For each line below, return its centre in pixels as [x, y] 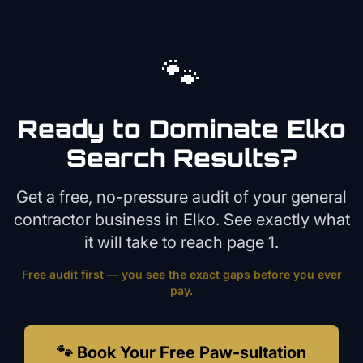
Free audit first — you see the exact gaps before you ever [181, 274]
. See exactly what [282, 220]
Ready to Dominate [152, 128]
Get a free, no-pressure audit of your [154, 197]
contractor [52, 220]
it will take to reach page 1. [181, 242]
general [319, 197]
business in [137, 220]
